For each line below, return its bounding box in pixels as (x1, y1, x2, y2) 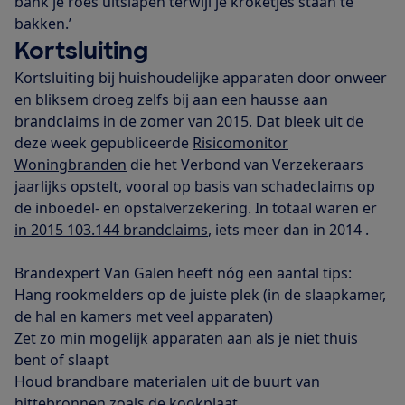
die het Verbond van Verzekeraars (127, 154, 363, 174)
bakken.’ (14, 13, 71, 33)
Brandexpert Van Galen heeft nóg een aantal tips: (14, 262, 352, 283)
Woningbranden (14, 154, 127, 174)
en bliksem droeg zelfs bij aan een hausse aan (14, 89, 328, 109)
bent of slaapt (14, 349, 109, 370)
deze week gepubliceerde (14, 132, 193, 153)
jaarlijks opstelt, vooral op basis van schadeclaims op (14, 175, 375, 196)
